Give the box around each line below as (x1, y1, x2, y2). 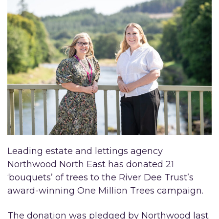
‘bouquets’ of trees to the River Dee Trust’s (7, 172, 194, 183)
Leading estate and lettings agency (7, 145, 163, 156)
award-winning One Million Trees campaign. (7, 185, 203, 196)
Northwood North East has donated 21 (7, 158, 174, 170)
